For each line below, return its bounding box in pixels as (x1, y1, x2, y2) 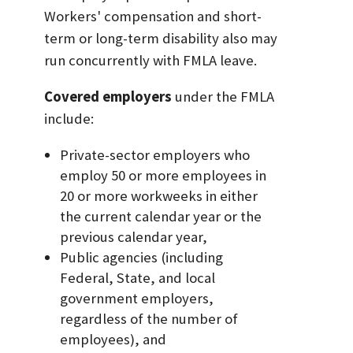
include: (44, 110, 94, 128)
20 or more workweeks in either (60, 186, 258, 205)
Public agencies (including (60, 247, 224, 266)
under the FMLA (172, 87, 274, 106)
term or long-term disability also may (44, 28, 277, 47)
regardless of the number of (60, 309, 239, 328)
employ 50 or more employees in (60, 165, 267, 184)
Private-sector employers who (60, 145, 251, 164)
